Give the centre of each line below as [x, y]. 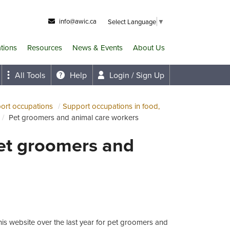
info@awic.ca [78, 21]
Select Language [132, 21]
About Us [149, 47]
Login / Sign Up [137, 75]
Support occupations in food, [111, 106]
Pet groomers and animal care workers [74, 117]
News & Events [98, 47]
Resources [45, 47]
